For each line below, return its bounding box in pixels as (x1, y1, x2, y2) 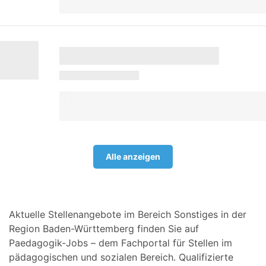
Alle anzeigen (106, 151, 160, 161)
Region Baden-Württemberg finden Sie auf (9, 223, 199, 235)
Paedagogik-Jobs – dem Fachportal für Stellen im (9, 237, 232, 249)
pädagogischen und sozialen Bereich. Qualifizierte (9, 251, 233, 263)
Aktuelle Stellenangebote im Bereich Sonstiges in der (9, 208, 246, 220)
